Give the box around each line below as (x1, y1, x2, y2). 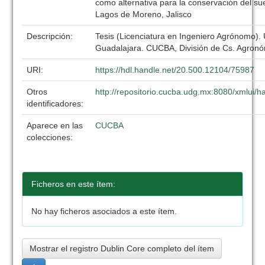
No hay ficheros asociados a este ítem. (31, 206, 177, 216)
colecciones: (27, 132, 73, 142)
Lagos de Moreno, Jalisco (95, 9, 192, 19)
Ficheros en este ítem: (31, 179, 116, 189)
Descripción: (27, 31, 76, 41)
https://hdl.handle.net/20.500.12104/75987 (95, 65, 255, 75)
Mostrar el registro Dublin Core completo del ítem (30, 244, 215, 253)
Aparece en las (27, 121, 83, 130)
